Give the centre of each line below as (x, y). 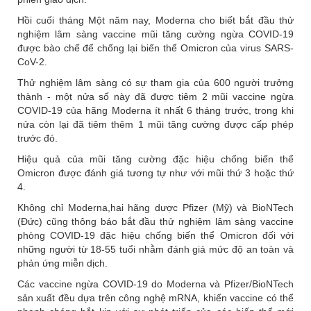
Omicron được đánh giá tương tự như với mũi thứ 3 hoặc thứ (155, 173)
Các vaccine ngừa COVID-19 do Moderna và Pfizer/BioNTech (155, 284)
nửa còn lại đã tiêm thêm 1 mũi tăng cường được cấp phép (155, 125)
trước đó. (37, 138)
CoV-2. (32, 62)
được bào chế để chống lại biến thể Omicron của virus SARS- (155, 48)
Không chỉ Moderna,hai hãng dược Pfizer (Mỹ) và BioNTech (155, 208)
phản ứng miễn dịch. (62, 263)
